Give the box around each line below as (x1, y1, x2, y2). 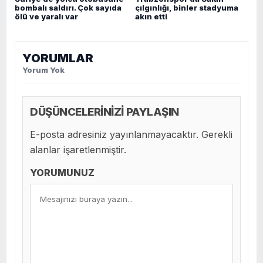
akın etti (135, 12, 167, 21)
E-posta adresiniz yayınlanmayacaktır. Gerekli (30, 128, 232, 140)
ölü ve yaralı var (15, 12, 78, 21)
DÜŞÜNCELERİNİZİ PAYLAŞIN (30, 104, 179, 119)
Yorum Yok (22, 65, 65, 75)
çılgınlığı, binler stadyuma (135, 3, 238, 12)
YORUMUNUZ (30, 166, 95, 178)
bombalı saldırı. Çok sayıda (15, 3, 122, 12)
